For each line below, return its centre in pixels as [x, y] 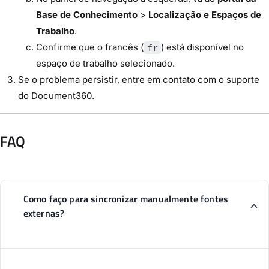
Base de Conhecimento [87, 15]
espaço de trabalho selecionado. [105, 64]
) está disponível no [203, 47]
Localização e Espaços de [205, 15]
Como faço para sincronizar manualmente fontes [126, 199]
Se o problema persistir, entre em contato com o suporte [139, 80]
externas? [44, 213]
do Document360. [56, 96]
